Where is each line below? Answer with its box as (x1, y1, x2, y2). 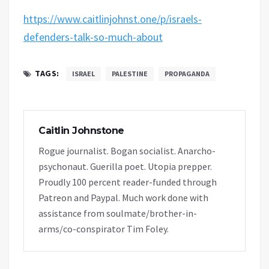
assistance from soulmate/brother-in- (38, 207, 197, 219)
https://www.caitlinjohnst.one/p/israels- (23, 11, 202, 26)
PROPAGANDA (164, 68, 210, 78)
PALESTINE (111, 68, 148, 78)
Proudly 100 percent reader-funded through (38, 175, 217, 188)
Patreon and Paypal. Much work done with (38, 191, 208, 204)
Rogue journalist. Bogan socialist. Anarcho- (38, 144, 216, 157)
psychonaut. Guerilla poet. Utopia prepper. (38, 160, 212, 172)
